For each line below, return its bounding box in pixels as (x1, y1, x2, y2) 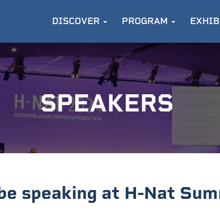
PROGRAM (121, 16, 170, 27)
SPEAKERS (40, 88, 180, 118)
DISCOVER (52, 16, 102, 27)
